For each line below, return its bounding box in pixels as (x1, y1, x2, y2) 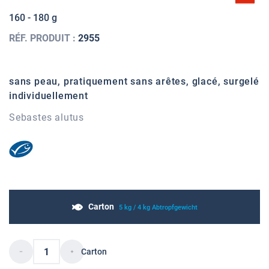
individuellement (9, 90, 88, 102)
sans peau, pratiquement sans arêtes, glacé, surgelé (9, 76, 259, 88)
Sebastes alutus (9, 112, 84, 124)
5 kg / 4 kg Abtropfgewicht (119, 204, 198, 212)
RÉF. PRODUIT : (9, 32, 78, 44)
